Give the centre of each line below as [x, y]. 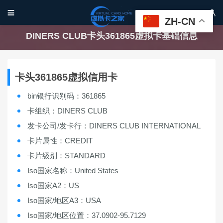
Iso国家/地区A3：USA [64, 200]
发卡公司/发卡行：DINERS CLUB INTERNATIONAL [114, 126]
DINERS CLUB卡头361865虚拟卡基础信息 [111, 36]
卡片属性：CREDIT [60, 141]
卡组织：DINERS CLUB [67, 111]
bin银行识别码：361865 [66, 96]
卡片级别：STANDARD [66, 156]
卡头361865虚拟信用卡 [66, 77]
